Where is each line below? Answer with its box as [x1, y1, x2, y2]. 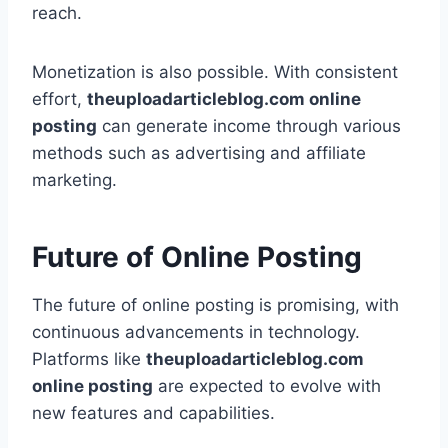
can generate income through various [97, 116, 401, 137]
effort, [32, 89, 87, 110]
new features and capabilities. [32, 403, 275, 424]
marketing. [32, 170, 117, 191]
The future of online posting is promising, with [32, 295, 399, 316]
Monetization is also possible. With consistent [32, 62, 398, 83]
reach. [32, 3, 82, 24]
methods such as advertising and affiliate [32, 143, 366, 164]
